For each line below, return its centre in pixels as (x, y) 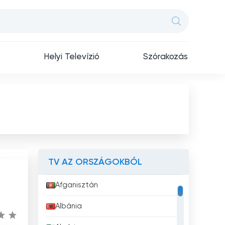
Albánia (69, 206)
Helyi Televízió (72, 57)
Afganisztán (77, 185)
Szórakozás (165, 57)
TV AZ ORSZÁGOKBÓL (95, 162)
